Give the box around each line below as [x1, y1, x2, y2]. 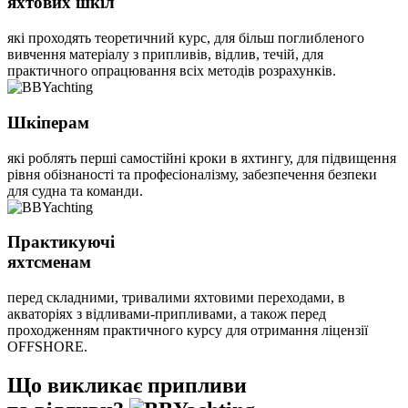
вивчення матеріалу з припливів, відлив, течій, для [7, 46, 323, 63]
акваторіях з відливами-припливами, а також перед [7, 306, 326, 321]
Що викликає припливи [7, 372, 247, 397]
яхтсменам [7, 252, 91, 272]
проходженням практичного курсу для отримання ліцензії [7, 322, 368, 338]
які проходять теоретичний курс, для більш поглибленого [7, 30, 364, 46]
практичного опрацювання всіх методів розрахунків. [7, 63, 336, 79]
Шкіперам [7, 112, 89, 132]
